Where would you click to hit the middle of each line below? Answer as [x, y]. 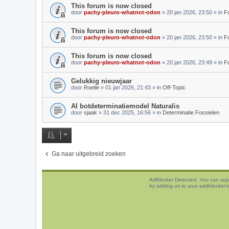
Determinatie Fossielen [191, 112]
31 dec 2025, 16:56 [127, 112]
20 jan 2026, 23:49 [189, 62]
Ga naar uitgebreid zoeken [89, 154]
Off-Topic [174, 87]
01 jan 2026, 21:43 [128, 87]
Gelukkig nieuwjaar [101, 81]
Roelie [91, 87]
